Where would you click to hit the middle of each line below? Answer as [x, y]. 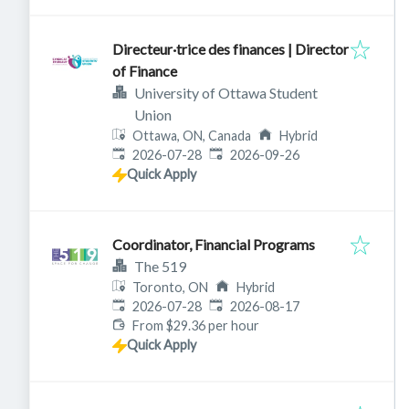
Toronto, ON [171, 287]
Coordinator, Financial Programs [214, 244]
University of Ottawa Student [226, 93]
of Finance [145, 71]
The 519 [160, 266]
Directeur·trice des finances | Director [231, 49]
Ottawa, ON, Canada [192, 136]
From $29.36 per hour [196, 325]
